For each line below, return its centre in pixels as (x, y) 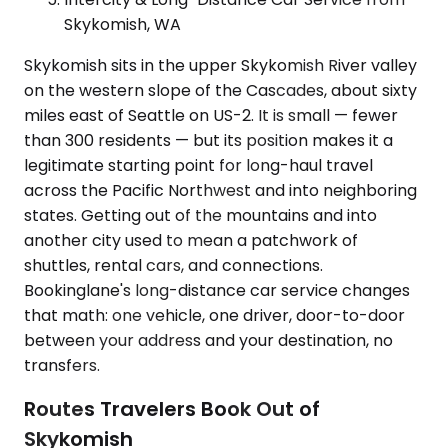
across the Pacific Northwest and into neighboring (220, 190)
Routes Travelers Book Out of (172, 409)
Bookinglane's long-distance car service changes (217, 290)
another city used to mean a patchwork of (191, 240)
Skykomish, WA (122, 24)
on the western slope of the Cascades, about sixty (220, 90)
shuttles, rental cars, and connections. (173, 265)
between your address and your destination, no (208, 340)
